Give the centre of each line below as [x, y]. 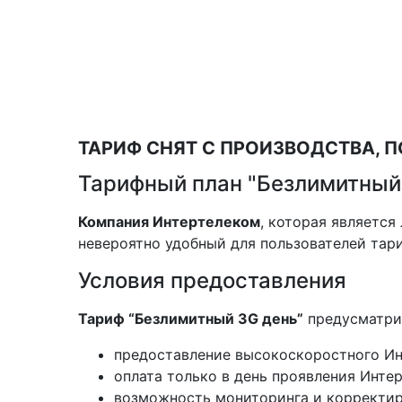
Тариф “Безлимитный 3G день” [191, 319]
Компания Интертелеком [169, 222]
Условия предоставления [212, 280]
